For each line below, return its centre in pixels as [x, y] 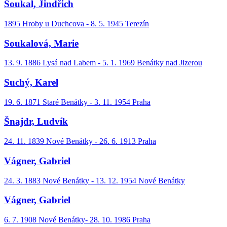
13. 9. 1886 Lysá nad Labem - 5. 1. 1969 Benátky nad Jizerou [103, 63]
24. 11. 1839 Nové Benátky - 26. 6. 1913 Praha [80, 141]
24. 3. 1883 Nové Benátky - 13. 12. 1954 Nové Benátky [94, 180]
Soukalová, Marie [41, 43]
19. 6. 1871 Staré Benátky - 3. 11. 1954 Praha [77, 102]
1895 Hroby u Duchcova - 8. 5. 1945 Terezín [77, 23]
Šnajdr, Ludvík [36, 122]
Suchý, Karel [31, 82]
